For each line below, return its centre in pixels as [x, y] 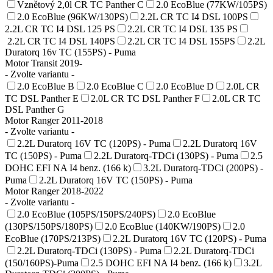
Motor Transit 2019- [44, 63]
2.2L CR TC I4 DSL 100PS [194, 16]
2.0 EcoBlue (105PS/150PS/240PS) [86, 214]
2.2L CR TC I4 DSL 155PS [181, 41]
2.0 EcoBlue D [185, 86]
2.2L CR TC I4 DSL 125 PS [60, 29]
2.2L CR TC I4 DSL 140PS [60, 41]
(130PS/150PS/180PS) [49, 226]
